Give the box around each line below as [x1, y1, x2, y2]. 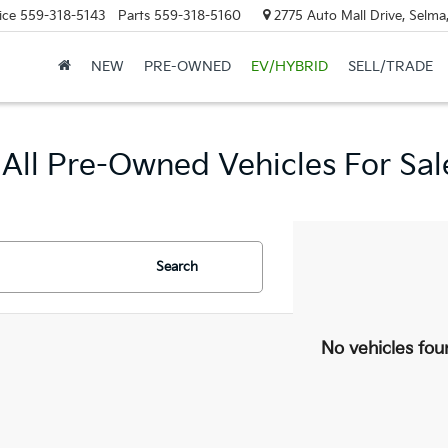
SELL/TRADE [347, 58, 433, 76]
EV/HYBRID [250, 58, 328, 76]
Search [156, 259, 198, 275]
